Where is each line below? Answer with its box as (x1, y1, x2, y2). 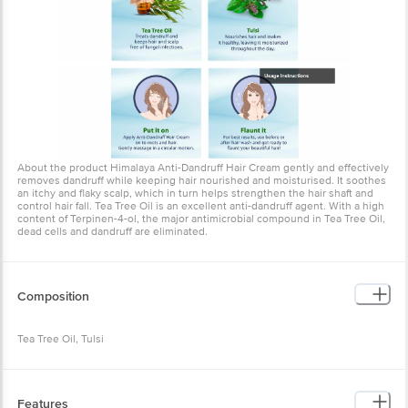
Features (17, 323, 68, 340)
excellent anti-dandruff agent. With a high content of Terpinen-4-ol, (17, 127, 345, 141)
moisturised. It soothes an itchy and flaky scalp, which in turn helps (17, 101, 344, 116)
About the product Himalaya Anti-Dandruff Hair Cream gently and (17, 76, 335, 90)
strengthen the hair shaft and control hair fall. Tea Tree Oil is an (17, 114, 323, 128)
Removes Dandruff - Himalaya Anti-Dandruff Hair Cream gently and (17, 367, 342, 382)
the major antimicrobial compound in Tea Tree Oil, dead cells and (17, 139, 334, 154)
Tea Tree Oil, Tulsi (17, 260, 104, 274)
